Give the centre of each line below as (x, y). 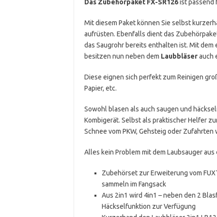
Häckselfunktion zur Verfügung (148, 206)
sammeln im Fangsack (134, 184)
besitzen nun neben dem (122, 56)
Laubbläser (179, 56)
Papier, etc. (100, 88)
